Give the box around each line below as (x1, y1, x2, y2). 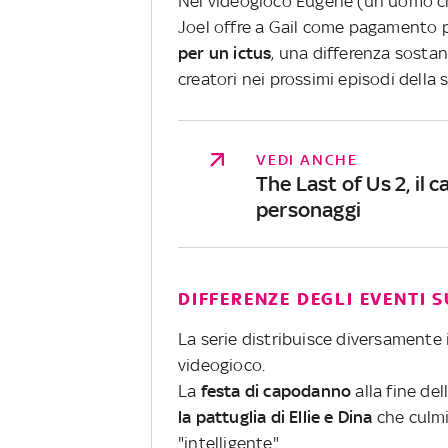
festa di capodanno (196, 380, 356, 401)
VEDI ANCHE (256, 150, 358, 168)
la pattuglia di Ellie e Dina (178, 406, 373, 427)
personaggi (256, 196, 361, 222)
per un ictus (178, 42, 272, 63)
